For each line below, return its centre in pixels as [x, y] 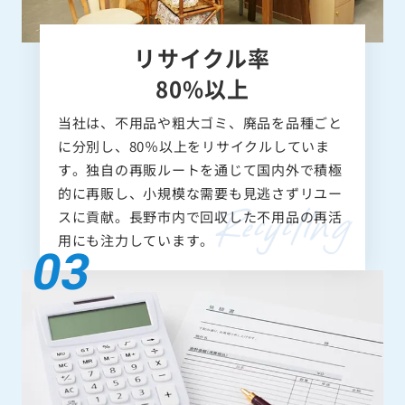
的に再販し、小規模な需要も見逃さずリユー [200, 193]
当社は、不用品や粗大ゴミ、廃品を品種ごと [200, 122]
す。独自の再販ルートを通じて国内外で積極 [200, 169]
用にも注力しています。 [136, 240]
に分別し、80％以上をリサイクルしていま [193, 146]
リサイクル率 [202, 57]
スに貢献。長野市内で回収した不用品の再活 [200, 216]
